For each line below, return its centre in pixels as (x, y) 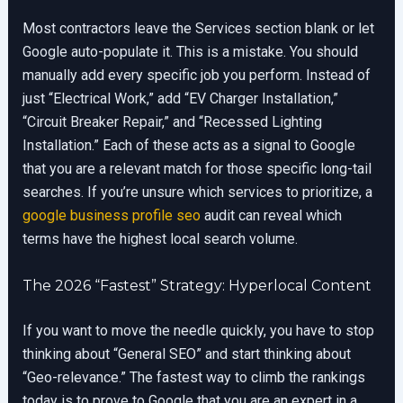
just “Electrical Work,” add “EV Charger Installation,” (180, 98)
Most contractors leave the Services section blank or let (198, 28)
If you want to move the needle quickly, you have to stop (198, 330)
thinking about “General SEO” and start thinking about (186, 354)
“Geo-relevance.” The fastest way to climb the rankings (193, 377)
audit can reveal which (271, 215)
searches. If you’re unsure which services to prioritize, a (197, 192)
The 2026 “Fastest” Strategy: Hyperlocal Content (197, 285)
